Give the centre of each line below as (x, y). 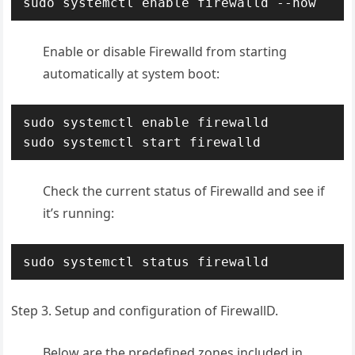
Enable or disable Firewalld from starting (165, 52)
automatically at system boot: (132, 74)
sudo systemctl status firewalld (146, 262)
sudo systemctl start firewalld (142, 142)
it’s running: (79, 213)
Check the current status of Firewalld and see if (184, 191)
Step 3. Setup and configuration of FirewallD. (145, 311)
